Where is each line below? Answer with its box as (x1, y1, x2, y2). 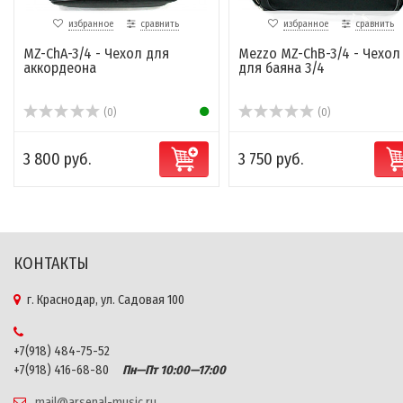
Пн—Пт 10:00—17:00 (112, 363, 226, 379)
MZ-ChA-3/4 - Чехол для (23, 45, 169, 63)
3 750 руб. (237, 149, 303, 170)
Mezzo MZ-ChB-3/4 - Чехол (237, 45, 400, 63)
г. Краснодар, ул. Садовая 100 (27, 292, 184, 309)
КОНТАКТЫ (13, 254, 89, 274)
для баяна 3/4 (237, 59, 325, 77)
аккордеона (23, 59, 96, 77)
